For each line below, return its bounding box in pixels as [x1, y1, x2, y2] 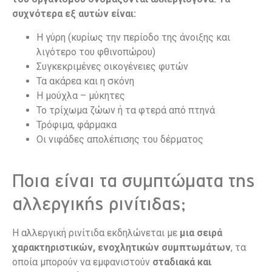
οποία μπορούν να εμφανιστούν [12, 256, 152, 268]
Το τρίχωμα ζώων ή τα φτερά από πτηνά [36, 104, 215, 116]
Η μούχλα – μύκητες [36, 89, 125, 101]
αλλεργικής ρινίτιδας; [12, 194, 186, 214]
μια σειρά [180, 226, 222, 239]
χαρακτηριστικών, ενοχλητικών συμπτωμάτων [12, 241, 231, 253]
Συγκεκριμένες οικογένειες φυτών [36, 60, 188, 72]
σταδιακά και [152, 256, 211, 268]
